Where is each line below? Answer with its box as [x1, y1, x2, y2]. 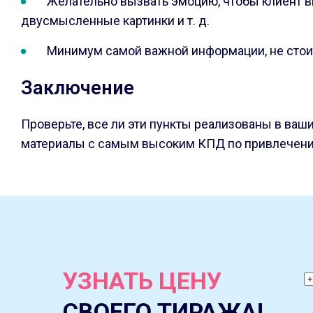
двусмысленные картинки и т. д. [21, 13, 210, 28]
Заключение [21, 77, 134, 99]
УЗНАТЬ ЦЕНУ [62, 267, 221, 295]
